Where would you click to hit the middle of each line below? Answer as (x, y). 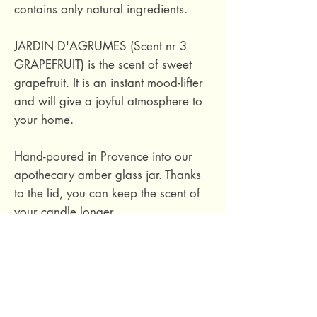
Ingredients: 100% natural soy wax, (107, 248)
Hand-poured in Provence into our (103, 156)
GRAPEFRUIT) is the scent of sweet (103, 64)
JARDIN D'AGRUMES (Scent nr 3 (100, 46)
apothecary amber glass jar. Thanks (108, 175)
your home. (44, 120)
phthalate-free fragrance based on (104, 267)
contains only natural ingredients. (101, 9)
